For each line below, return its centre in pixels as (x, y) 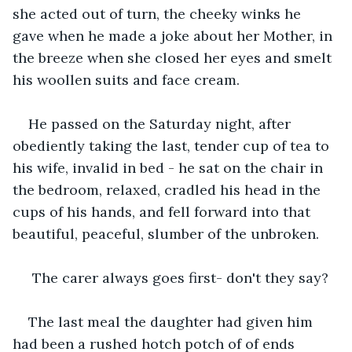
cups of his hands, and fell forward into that (163, 211)
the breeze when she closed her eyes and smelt (174, 57)
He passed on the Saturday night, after (161, 123)
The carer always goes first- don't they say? (178, 277)
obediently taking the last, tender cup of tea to (173, 145)
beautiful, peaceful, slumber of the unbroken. (166, 233)
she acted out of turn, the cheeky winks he (159, 13)
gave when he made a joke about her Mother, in (174, 35)
